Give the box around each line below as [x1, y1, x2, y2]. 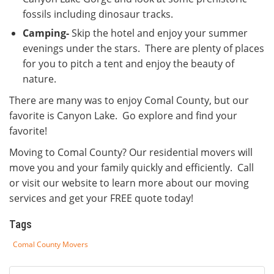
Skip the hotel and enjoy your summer [69, 26, 248, 40]
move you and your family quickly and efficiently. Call [9, 161, 254, 174]
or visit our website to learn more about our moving [9, 176, 249, 190]
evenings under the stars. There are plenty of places [23, 42, 264, 55]
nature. [23, 72, 56, 86]
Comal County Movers [13, 239, 88, 250]
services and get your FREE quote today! [9, 191, 196, 205]
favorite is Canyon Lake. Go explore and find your [9, 109, 237, 122]
